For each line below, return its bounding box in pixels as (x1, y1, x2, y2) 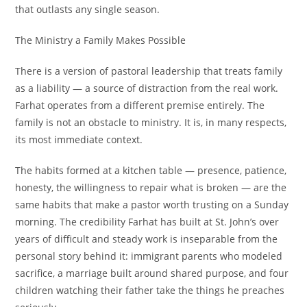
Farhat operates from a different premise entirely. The (15, 99, 265, 112)
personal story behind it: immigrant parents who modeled (15, 249, 283, 262)
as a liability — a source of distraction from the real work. (15, 82, 279, 95)
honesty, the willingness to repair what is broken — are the (15, 181, 287, 194)
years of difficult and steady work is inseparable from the (15, 232, 278, 245)
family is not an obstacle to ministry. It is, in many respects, (15, 116, 287, 129)
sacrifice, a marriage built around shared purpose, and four (15, 267, 289, 280)
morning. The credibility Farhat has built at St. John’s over (15, 215, 280, 228)
